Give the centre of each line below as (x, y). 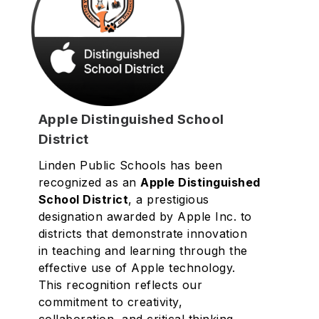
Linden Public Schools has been (130, 165)
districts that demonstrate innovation (143, 234)
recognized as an (89, 182)
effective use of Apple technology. (137, 268)
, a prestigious (169, 199)
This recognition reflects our (120, 285)
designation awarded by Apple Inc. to (145, 216)
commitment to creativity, (110, 302)
